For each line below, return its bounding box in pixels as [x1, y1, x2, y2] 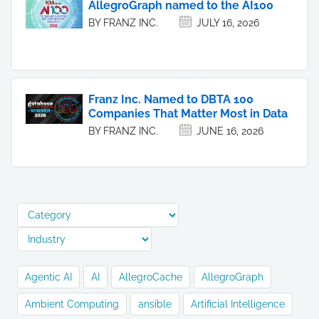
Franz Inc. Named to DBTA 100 [88, 93, 253, 107]
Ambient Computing [25, 298, 119, 310]
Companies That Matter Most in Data [88, 107, 288, 121]
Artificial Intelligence [191, 298, 285, 310]
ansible [138, 298, 172, 310]
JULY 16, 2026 [197, 17, 259, 29]
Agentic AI [25, 271, 72, 283]
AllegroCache [119, 271, 182, 283]
